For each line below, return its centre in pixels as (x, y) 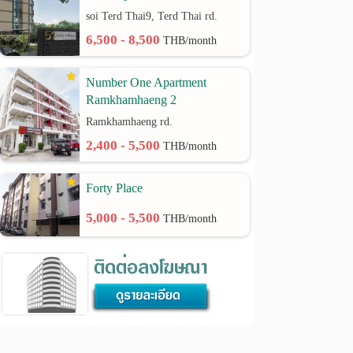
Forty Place (115, 188)
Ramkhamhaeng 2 (132, 100)
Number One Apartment (147, 82)
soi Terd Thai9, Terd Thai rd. (152, 16)
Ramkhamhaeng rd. (130, 122)
